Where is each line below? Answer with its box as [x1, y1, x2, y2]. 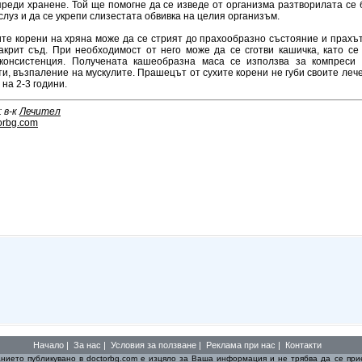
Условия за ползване [111, 340, 196, 350]
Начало [33, 340, 64, 350]
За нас [74, 340, 101, 350]
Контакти [285, 340, 322, 350]
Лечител [19, 106, 61, 117]
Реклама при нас [206, 340, 276, 350]
